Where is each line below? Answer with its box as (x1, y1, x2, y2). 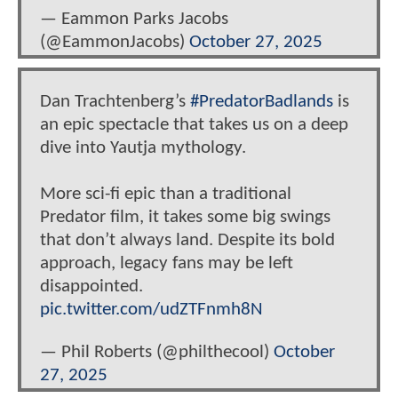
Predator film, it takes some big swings (40, 208, 330, 227)
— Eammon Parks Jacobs (40, 10, 228, 29)
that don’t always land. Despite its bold (40, 231, 335, 251)
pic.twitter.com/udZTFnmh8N (40, 300, 263, 320)
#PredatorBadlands (190, 92, 333, 112)
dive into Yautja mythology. (40, 139, 246, 158)
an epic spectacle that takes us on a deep (40, 115, 348, 135)
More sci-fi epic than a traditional (40, 185, 291, 204)
